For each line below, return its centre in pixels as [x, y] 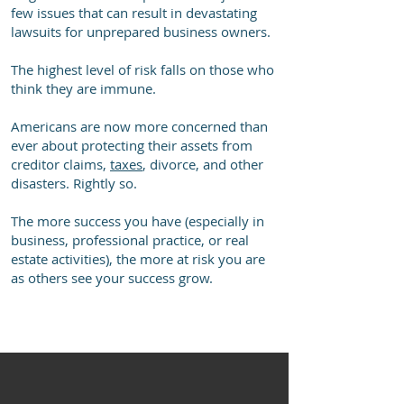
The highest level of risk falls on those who [142, 69]
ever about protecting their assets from [132, 145]
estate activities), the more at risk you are [138, 259]
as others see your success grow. [112, 278]
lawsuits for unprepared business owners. [142, 32]
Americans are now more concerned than [139, 126]
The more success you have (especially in [138, 221]
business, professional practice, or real [130, 240]
